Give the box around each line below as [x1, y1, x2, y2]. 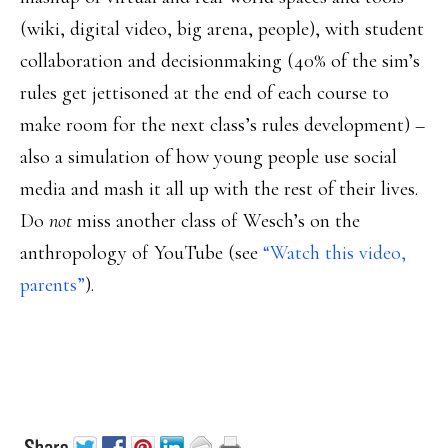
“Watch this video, [263, 241, 406, 265]
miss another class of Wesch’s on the [72, 209, 360, 233]
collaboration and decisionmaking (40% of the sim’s [20, 49, 420, 73]
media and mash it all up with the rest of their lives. [20, 177, 418, 201]
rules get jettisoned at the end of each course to [20, 81, 389, 105]
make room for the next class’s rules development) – [20, 113, 425, 137]
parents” [20, 273, 85, 297]
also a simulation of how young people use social [20, 145, 397, 169]
